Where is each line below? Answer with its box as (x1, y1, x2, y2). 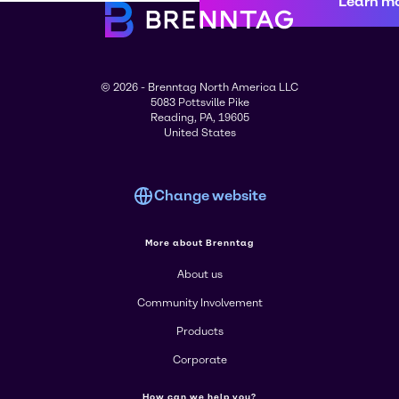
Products (175, 325, 224, 338)
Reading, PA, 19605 (150, 111, 249, 124)
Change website (154, 187, 266, 204)
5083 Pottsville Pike (150, 96, 249, 109)
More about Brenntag (145, 237, 254, 248)
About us (176, 268, 223, 281)
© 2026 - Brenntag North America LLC (101, 81, 298, 94)
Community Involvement (136, 297, 263, 309)
